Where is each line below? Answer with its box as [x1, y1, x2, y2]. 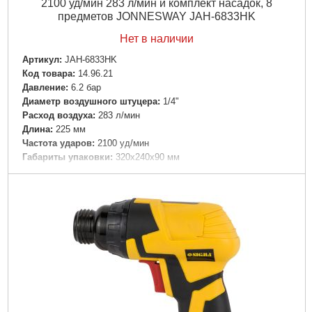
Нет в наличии [119, 33, 194, 45]
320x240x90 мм [115, 152, 180, 163]
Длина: [22, 124, 53, 135]
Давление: [22, 81, 68, 93]
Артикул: [22, 54, 62, 65]
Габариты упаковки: [22, 152, 113, 163]
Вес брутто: [22, 166, 74, 177]
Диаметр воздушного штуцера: [22, 95, 160, 107]
